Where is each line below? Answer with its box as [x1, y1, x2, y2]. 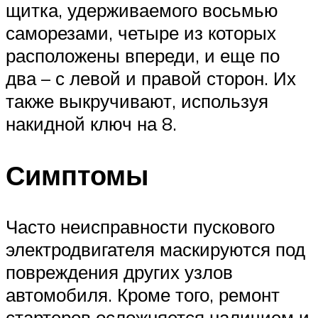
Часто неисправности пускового [6, 215, 275, 238]
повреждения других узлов [6, 261, 233, 284]
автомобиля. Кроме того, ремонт [6, 283, 280, 307]
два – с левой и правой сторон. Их [6, 67, 296, 90]
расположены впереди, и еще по [6, 44, 280, 67]
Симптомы [6, 158, 148, 193]
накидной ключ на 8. [6, 112, 177, 136]
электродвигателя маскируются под [6, 238, 305, 261]
